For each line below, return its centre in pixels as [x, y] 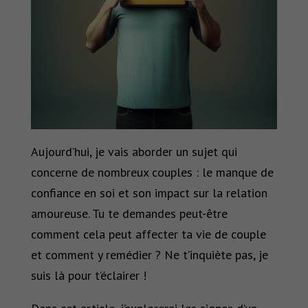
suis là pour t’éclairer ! [88, 276]
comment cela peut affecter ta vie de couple [148, 234]
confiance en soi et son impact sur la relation [149, 193]
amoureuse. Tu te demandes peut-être [129, 214]
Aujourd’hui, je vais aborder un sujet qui [134, 152]
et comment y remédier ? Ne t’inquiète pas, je [149, 255]
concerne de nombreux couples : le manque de [152, 173]
